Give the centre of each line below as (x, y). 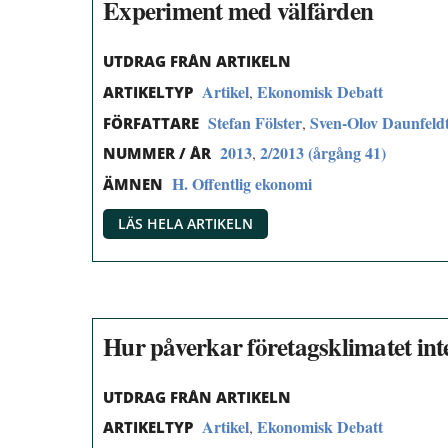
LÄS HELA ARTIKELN (185, 223)
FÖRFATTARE (151, 122)
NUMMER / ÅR (157, 153)
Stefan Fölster (255, 122)
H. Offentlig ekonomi (242, 184)
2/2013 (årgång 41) (323, 153)
